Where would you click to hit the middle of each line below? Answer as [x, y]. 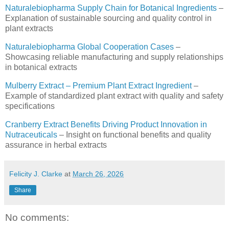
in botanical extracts [41, 67]
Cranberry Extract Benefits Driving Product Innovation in [106, 124]
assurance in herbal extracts [56, 145]
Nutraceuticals [31, 134]
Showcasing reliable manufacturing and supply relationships [114, 57]
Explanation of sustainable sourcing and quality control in [108, 18]
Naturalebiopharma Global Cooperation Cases [89, 47]
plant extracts [29, 29]
